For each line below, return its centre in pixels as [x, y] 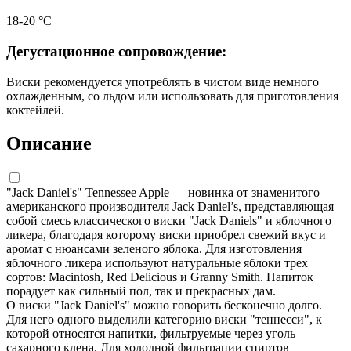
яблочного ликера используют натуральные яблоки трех [157, 262]
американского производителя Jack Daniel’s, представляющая [170, 206]
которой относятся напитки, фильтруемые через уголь [151, 333]
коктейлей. [35, 110]
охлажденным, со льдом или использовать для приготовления [172, 96]
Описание [49, 143]
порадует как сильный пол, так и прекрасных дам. [141, 291]
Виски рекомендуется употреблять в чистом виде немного [163, 81]
